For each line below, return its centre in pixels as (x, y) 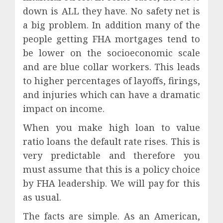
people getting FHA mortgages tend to (111, 39)
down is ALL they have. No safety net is (111, 11)
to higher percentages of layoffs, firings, (111, 81)
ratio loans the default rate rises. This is (111, 141)
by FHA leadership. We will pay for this (111, 183)
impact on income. (64, 109)
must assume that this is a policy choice (111, 169)
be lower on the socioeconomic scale (111, 53)
